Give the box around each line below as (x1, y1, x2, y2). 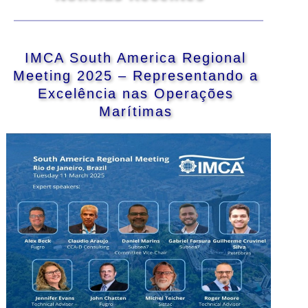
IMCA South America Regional (25, 50, 247, 66)
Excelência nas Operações (37, 86, 234, 102)
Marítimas (98, 104, 173, 120)
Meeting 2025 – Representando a (12, 68, 258, 84)
